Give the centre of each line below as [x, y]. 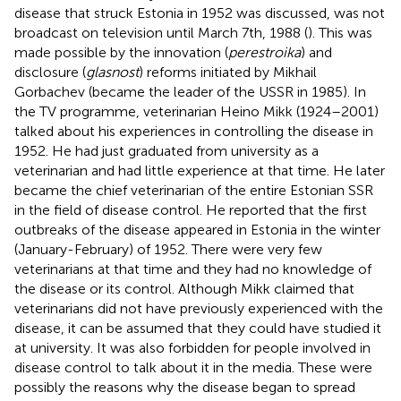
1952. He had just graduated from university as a [166, 150]
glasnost [112, 72]
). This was [340, 32]
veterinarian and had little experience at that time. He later [200, 170]
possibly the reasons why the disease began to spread [185, 387]
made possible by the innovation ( [121, 52]
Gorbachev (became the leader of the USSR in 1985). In [190, 91]
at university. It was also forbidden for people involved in [192, 347]
